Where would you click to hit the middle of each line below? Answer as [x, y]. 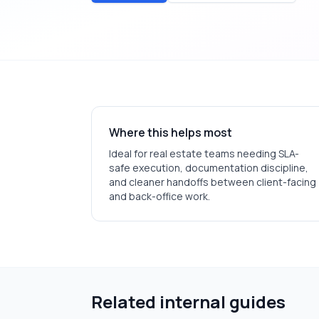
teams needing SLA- [251, 153]
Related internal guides [188, 302]
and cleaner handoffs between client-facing [213, 182]
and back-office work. [159, 196]
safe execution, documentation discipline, [209, 168]
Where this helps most [171, 132]
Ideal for [129, 153]
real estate [176, 153]
